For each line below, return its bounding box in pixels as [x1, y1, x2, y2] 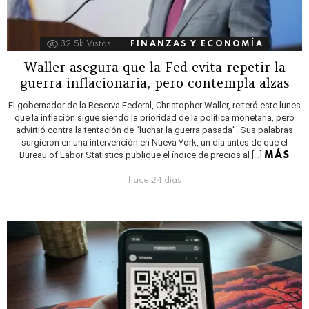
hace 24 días [128, 177, 181, 186]
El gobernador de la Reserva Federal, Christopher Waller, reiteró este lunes [8, 100, 301, 111]
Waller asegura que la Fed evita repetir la [23, 59, 286, 76]
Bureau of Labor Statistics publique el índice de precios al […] [19, 150, 264, 161]
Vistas [86, 40, 112, 49]
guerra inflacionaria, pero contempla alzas [19, 74, 290, 92]
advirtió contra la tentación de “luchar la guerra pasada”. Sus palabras [16, 125, 293, 136]
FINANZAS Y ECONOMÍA [130, 40, 263, 49]
